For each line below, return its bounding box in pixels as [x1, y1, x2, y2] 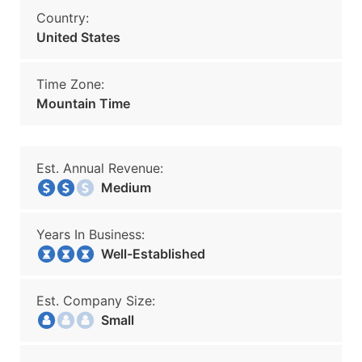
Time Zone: [36, 76, 104, 92]
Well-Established [91, 246, 205, 262]
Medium [91, 179, 151, 196]
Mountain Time [36, 95, 130, 112]
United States [36, 29, 120, 45]
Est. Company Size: [36, 293, 155, 309]
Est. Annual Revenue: [36, 160, 163, 176]
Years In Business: [36, 226, 145, 242]
